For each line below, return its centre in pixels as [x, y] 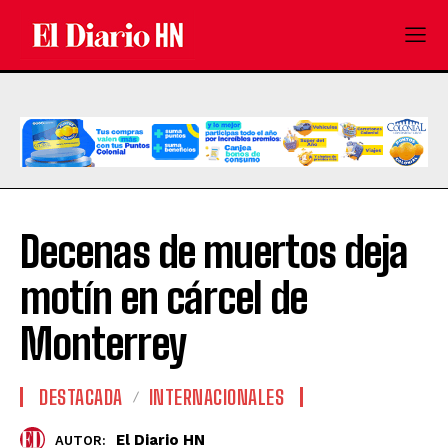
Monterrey [103, 344]
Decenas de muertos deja [214, 252]
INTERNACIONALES [216, 397]
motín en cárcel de [163, 298]
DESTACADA [81, 397]
